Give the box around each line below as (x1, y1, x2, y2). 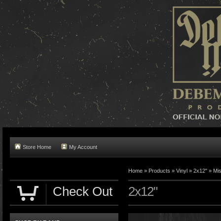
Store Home (23, 144, 51, 150)
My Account (69, 144, 97, 150)
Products (148, 168, 170, 174)
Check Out (53, 184, 112, 199)
